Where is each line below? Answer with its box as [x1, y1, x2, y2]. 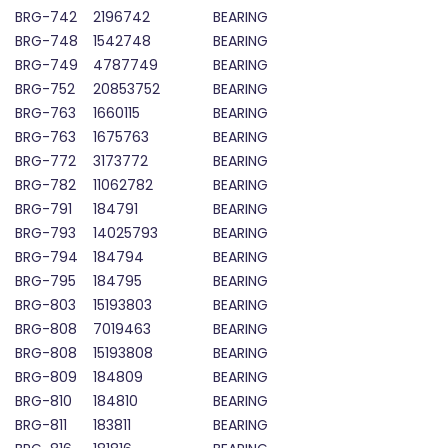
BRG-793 [15, 223, 76, 244]
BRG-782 [15, 175, 76, 196]
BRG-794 [15, 247, 78, 268]
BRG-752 [15, 79, 75, 100]
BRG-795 [15, 271, 76, 292]
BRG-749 [15, 55, 78, 76]
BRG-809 [15, 367, 77, 388]
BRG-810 [15, 391, 72, 412]
